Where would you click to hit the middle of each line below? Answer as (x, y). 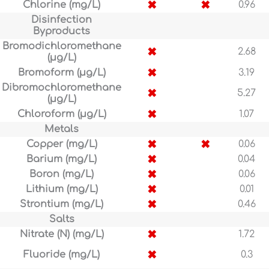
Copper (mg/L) (62, 144)
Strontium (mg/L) (62, 204)
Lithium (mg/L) (62, 189)
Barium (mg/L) (62, 159)
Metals (62, 129)
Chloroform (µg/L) (62, 114)
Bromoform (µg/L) (62, 73)
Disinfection (62, 20)
